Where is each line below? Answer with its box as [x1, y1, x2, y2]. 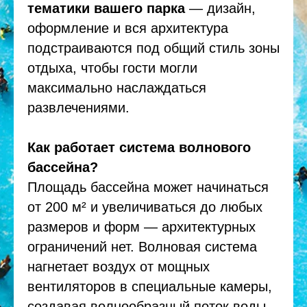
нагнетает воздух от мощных [27, 258, 210, 274]
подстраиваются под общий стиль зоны [27, 40, 280, 56]
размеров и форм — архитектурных [27, 219, 256, 234]
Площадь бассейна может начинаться [27, 179, 269, 195]
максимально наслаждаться [27, 79, 206, 95]
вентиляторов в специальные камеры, [27, 278, 272, 294]
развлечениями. [27, 99, 130, 115]
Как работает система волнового [27, 139, 251, 155]
